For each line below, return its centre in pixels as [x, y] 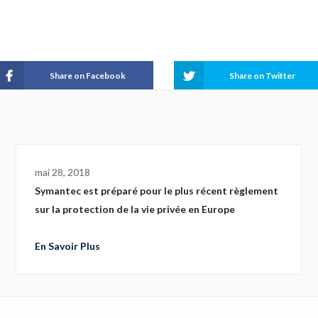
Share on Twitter [263, 75]
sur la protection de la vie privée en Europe [135, 209]
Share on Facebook [88, 75]
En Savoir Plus [67, 246]
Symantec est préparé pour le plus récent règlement [157, 191]
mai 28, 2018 [62, 172]
